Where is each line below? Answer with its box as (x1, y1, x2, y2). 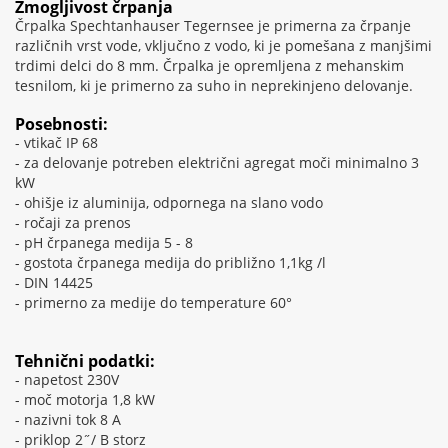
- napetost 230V (15, 370, 119, 390)
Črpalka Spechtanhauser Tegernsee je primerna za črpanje (15, 16, 411, 36)
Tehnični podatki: (15, 350, 155, 373)
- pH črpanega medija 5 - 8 (15, 233, 193, 253)
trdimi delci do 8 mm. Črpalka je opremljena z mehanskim (15, 56, 404, 76)
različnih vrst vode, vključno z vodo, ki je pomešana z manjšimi (15, 36, 432, 56)
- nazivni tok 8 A (15, 410, 121, 430)
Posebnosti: (15, 113, 108, 136)
